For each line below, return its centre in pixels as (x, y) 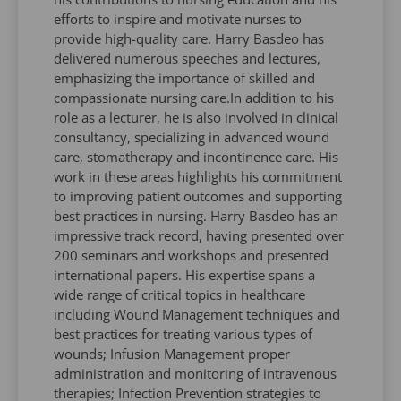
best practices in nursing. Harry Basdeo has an (196, 215)
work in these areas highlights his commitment (198, 176)
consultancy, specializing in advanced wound (192, 137)
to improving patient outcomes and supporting (198, 196)
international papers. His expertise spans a (184, 274)
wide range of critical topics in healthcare (179, 294)
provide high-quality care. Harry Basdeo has (189, 38)
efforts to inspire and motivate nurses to (178, 18)
